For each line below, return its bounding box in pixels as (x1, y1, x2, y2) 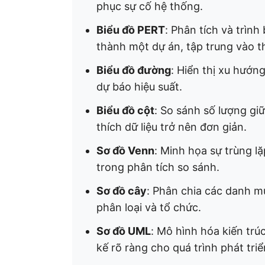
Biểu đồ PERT (96, 24, 165, 36)
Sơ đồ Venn (96, 144, 154, 157)
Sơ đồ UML (96, 225, 151, 237)
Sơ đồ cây (96, 185, 147, 197)
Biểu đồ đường (96, 64, 171, 76)
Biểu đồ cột (96, 104, 154, 117)
